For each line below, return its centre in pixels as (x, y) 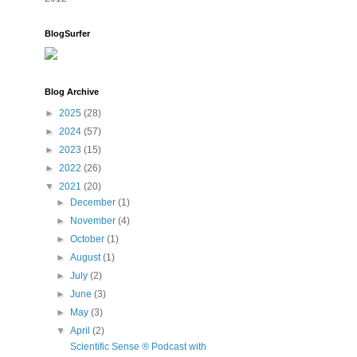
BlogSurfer (67, 33)
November (94, 220)
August (86, 257)
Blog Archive (71, 91)
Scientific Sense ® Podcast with (139, 346)
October (88, 239)
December (94, 202)
